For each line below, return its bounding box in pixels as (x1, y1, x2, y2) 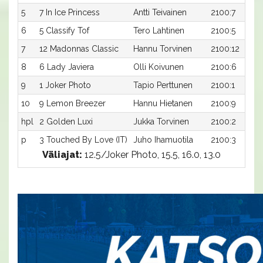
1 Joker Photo (39, 80, 91, 90)
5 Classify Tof (39, 25, 89, 35)
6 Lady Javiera (39, 62, 94, 72)
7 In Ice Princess (39, 7, 100, 17)
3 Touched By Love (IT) (39, 134, 127, 144)
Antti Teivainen (133, 7, 187, 17)
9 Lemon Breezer (39, 98, 106, 108)
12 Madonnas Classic (39, 43, 119, 53)
